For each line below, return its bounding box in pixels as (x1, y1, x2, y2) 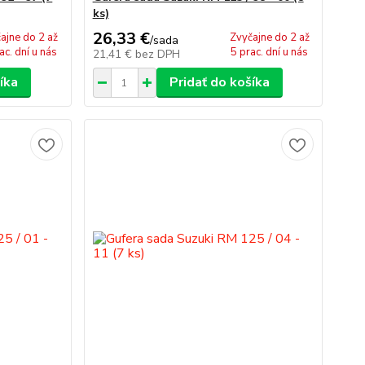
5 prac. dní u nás (231, 45, 309, 59)
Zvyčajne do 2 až (229, 30, 310, 45)
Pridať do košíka (169, 73, 270, 91)
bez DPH (134, 46, 180, 62)
